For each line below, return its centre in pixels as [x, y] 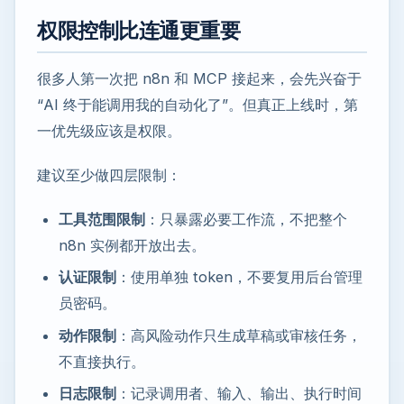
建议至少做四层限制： [109, 174]
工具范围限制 [102, 219]
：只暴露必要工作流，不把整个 [246, 219]
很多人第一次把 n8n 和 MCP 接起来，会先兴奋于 [199, 78]
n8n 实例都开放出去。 [132, 245]
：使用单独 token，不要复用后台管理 [239, 277]
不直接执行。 [102, 361]
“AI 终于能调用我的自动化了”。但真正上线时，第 [197, 104]
